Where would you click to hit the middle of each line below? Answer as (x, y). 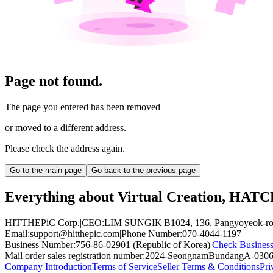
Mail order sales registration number (74, 255)
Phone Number (151, 233)
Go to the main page (46, 170)
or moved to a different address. (66, 127)
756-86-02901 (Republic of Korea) (143, 244)
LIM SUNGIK (133, 222)
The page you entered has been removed (83, 107)
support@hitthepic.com (75, 233)
